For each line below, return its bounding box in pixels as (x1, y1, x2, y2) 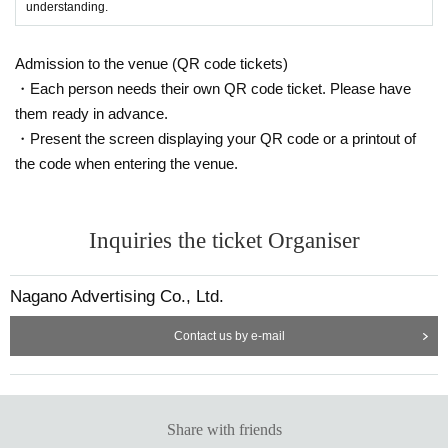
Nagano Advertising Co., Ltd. (10, 286, 224, 306)
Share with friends (166, 420, 282, 438)
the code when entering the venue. (15, 154, 238, 172)
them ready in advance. (15, 104, 168, 122)
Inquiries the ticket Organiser (88, 227, 360, 253)
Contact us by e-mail (173, 328, 285, 343)
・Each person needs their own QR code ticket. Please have (15, 79, 411, 97)
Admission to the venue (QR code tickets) (15, 54, 288, 72)
